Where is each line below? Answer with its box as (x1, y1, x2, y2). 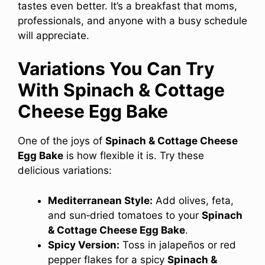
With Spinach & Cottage (18, 79, 225, 101)
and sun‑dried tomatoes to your (48, 209, 202, 221)
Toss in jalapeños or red (119, 238, 236, 251)
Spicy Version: (48, 238, 119, 251)
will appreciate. (18, 29, 89, 41)
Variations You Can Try (18, 58, 215, 80)
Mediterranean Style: (48, 194, 153, 206)
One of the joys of (18, 135, 105, 147)
